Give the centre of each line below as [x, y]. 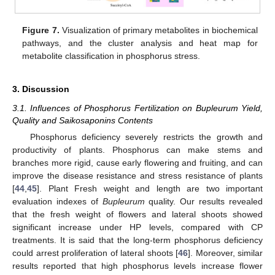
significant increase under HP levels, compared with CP [137, 227]
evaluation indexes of [57, 201]
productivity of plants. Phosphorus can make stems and [137, 149]
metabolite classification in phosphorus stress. [111, 56]
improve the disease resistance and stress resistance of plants [137, 175]
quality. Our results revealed [204, 201]
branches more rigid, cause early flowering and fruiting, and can [137, 162]
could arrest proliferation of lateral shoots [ [95, 253]
